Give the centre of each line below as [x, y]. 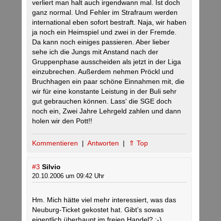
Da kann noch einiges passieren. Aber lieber [101, 42]
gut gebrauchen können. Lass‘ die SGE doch [102, 101]
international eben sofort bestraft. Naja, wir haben [109, 22]
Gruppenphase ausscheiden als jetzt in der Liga [107, 62]
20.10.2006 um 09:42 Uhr [68, 176]
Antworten [104, 143]
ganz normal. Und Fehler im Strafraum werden [105, 12]
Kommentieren [56, 143]
